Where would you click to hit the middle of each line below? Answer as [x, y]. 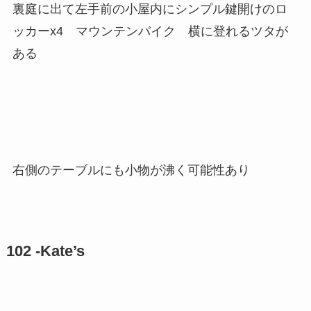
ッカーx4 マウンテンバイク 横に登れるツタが [150, 32]
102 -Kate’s [45, 251]
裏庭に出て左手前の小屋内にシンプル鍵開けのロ [150, 9]
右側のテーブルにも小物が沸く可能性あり [131, 170]
